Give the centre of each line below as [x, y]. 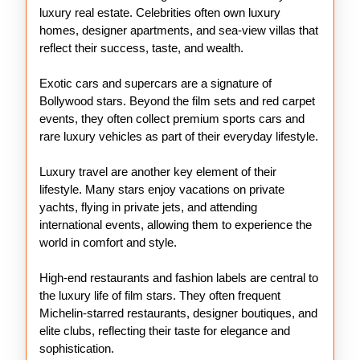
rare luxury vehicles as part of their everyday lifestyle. [179, 136]
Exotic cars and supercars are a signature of [155, 83]
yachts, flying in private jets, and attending [148, 207]
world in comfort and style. [108, 242]
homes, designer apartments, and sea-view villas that [179, 30]
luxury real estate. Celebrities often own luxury [160, 12]
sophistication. [77, 348]
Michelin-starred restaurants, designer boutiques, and [178, 313]
